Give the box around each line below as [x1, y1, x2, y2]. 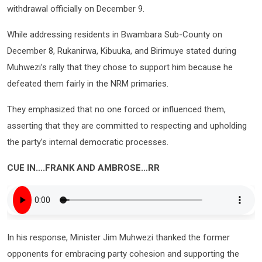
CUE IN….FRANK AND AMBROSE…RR [7, 162, 160, 173]
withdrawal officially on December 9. [7, 3, 144, 14]
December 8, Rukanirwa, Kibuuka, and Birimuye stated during [7, 45, 236, 56]
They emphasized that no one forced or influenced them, [7, 104, 226, 115]
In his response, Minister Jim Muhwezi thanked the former [7, 232, 230, 243]
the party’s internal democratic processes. [7, 136, 168, 147]
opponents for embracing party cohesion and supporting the [7, 248, 239, 259]
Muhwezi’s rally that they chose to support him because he [7, 61, 233, 73]
